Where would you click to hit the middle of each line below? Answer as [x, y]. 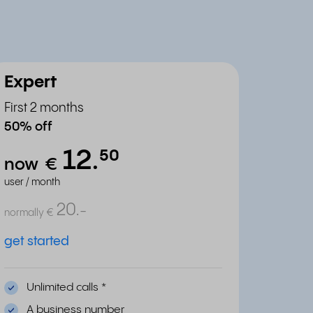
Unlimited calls [64, 287]
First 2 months [44, 108]
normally [24, 213]
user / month [32, 182]
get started [37, 241]
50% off [28, 127]
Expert [30, 83]
